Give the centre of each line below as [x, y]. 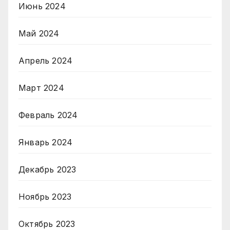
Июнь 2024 [42, 6]
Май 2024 [39, 34]
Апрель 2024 [46, 61]
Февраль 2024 [48, 115]
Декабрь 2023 [47, 170]
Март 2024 [41, 88]
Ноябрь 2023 [45, 197]
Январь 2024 [46, 142]
